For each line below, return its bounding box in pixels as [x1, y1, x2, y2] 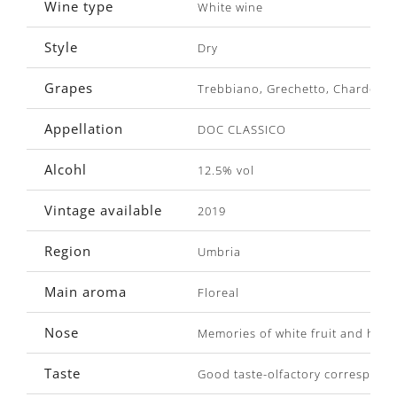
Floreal [198, 284, 239, 300]
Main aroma [44, 282, 127, 300]
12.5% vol [198, 161, 254, 178]
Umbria [198, 243, 241, 260]
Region [44, 241, 91, 260]
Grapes [44, 78, 93, 97]
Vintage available [44, 200, 162, 219]
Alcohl [44, 160, 87, 178]
